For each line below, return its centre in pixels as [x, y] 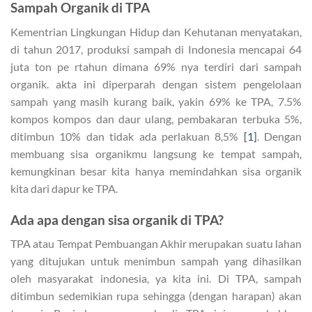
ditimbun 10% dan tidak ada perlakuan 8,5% [125, 136]
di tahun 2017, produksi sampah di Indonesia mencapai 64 [156, 49]
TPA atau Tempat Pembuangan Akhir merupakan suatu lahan [156, 244]
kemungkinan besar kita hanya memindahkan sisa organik [156, 171]
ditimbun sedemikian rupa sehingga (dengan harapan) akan [156, 296]
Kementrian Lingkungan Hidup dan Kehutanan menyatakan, [156, 31]
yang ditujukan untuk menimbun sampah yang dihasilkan [156, 261]
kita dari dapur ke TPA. [65, 188]
